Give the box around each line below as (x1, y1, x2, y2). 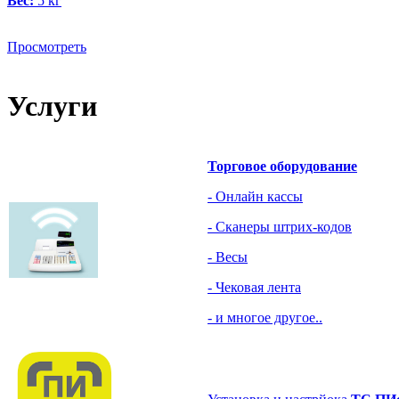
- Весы (208, 248, 248, 265)
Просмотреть (7, 39, 86, 54)
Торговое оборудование (208, 158, 357, 174)
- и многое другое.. (208, 309, 322, 325)
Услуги (7, 90, 97, 123)
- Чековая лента (208, 279, 301, 295)
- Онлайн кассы (208, 188, 303, 204)
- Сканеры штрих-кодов (208, 218, 352, 234)
